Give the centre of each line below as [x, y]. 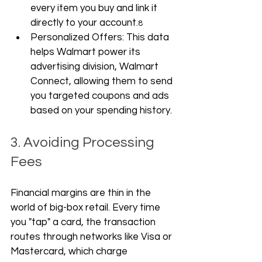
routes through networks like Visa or [92, 237]
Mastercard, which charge [70, 251]
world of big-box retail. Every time [87, 208]
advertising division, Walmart [96, 67]
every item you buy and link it [95, 8]
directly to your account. [84, 23]
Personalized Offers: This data [101, 37]
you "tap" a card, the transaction [84, 222]
